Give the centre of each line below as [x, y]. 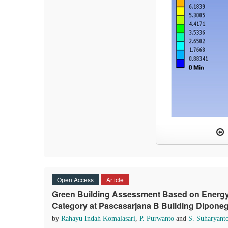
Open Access [75, 179]
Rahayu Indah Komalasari [98, 219]
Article [115, 179]
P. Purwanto [157, 219]
